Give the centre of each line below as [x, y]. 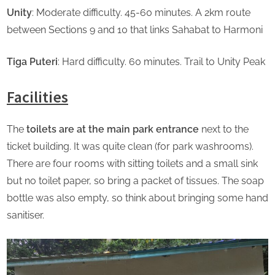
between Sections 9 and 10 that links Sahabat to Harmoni [135, 29]
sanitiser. [25, 215]
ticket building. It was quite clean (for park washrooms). [130, 147]
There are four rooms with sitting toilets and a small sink [132, 164]
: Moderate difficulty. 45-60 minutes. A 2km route [141, 12]
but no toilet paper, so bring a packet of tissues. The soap [135, 181]
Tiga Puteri [32, 61]
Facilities [37, 96]
